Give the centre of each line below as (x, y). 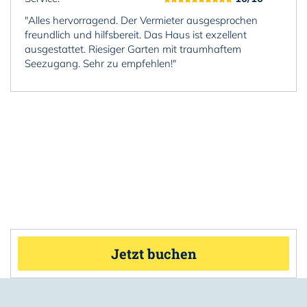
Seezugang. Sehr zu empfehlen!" (100, 63)
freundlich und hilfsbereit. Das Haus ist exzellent (136, 34)
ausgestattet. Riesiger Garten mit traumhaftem (133, 49)
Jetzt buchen (153, 254)
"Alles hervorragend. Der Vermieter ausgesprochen (141, 20)
